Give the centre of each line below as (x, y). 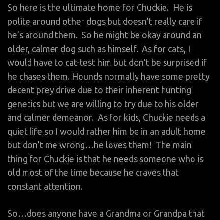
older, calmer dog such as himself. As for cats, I (99, 48)
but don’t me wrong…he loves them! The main (99, 145)
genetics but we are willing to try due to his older (103, 103)
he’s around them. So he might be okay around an (105, 35)
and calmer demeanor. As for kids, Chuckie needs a (106, 117)
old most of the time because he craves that (93, 172)
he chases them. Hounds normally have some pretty (109, 76)
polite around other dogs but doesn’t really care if (105, 21)
